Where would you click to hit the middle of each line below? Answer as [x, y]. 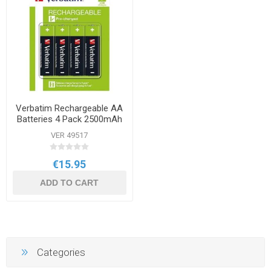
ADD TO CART [70, 183]
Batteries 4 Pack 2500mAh [69, 119]
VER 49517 [70, 135]
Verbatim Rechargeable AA [70, 109]
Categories [61, 252]
